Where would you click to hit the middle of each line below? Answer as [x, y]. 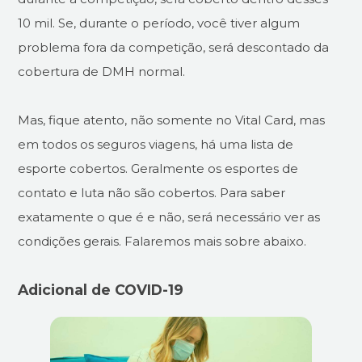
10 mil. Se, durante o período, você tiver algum [159, 23]
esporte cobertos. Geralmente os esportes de [158, 168]
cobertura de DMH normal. [102, 72]
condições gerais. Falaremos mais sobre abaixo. [162, 241]
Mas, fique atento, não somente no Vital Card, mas [172, 120]
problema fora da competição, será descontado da [174, 47]
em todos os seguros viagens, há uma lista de [156, 144]
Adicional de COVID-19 [101, 290]
